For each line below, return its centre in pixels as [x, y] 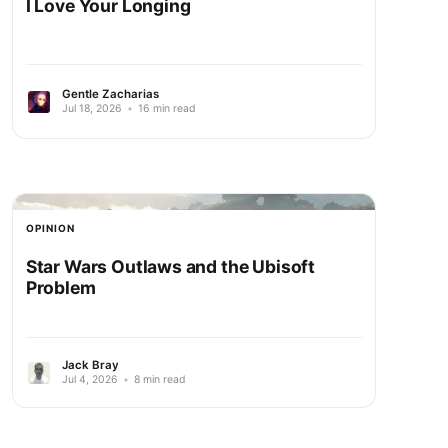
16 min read [165, 109]
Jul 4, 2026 [89, 380]
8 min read [158, 380]
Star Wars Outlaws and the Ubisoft [170, 266]
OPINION [50, 227]
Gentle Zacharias [110, 94]
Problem [60, 287]
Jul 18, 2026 [91, 109]
